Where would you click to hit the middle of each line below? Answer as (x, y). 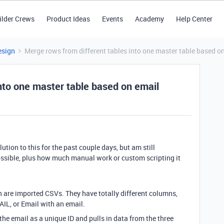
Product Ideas (68, 19)
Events (112, 19)
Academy (149, 19)
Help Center (194, 19)
